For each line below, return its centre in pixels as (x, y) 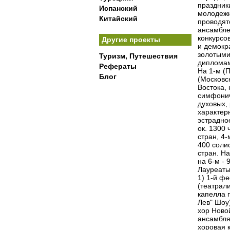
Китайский (118, 18)
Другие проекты (131, 40)
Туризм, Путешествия (138, 56)
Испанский (118, 8)
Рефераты (118, 66)
